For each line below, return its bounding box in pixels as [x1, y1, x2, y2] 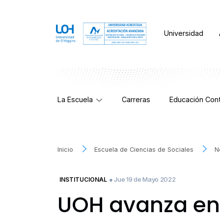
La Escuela [57, 95, 93, 104]
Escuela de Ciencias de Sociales [94, 146, 194, 154]
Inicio [57, 146, 73, 154]
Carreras [122, 95, 151, 104]
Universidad [164, 29, 204, 38]
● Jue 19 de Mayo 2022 [109, 175, 176, 184]
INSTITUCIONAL [59, 176, 107, 184]
